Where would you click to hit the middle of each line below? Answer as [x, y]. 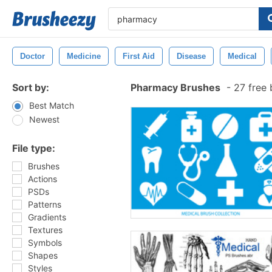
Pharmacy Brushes [175, 87]
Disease [191, 56]
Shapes [43, 255]
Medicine [84, 56]
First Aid [139, 56]
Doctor [32, 56]
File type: [34, 148]
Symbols [45, 243]
